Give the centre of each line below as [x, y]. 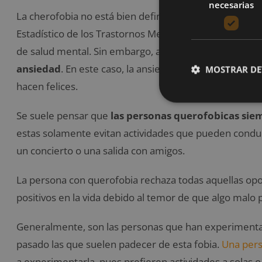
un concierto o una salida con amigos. [101, 151]
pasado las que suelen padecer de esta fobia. [119, 244]
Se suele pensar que [63, 116]
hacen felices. [47, 87]
